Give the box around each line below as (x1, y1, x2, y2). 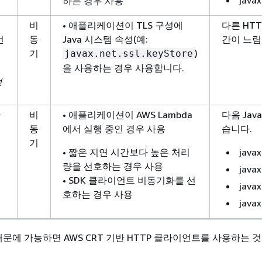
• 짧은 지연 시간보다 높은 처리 (63, 146, 190, 158)
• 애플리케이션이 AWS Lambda (63, 109, 192, 121)
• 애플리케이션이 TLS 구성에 (63, 19, 183, 32)
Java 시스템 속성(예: (63, 33, 148, 46)
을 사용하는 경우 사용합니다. (63, 62, 184, 74)
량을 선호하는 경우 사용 (63, 160, 163, 173)
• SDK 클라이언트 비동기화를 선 (63, 174, 196, 187)
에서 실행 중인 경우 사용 (63, 123, 166, 135)
